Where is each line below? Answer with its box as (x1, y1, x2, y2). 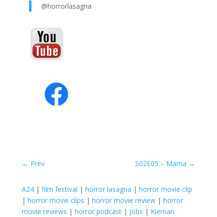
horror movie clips (27, 195, 84, 205)
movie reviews (21, 206, 67, 216)
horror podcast (74, 206, 122, 216)
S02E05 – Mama (135, 158, 187, 168)
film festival (41, 184, 77, 194)
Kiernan (150, 206, 174, 216)
